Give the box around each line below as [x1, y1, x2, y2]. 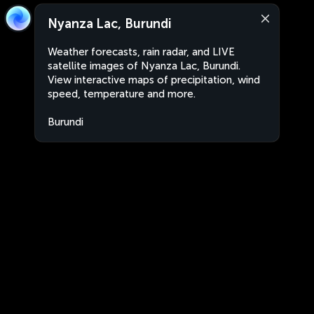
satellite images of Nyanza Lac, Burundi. [48, 60, 240, 72]
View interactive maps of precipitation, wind [48, 74, 260, 86]
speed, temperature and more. [48, 88, 196, 100]
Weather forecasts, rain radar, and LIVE [48, 46, 235, 58]
